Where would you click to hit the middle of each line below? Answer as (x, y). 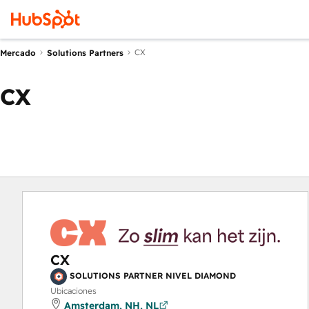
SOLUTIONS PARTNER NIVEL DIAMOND (153, 275)
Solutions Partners (85, 52)
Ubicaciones (73, 290)
